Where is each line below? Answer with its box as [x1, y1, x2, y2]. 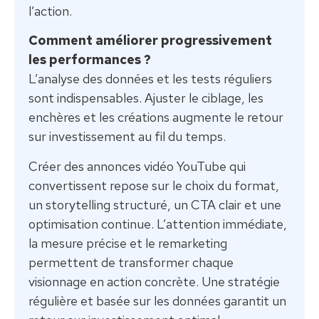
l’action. [28, 3, 72, 20]
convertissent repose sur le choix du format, [28, 177, 279, 194]
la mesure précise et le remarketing [28, 234, 227, 251]
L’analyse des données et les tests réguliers [28, 70, 272, 88]
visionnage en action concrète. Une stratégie [28, 273, 280, 290]
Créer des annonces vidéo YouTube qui [28, 157, 246, 174]
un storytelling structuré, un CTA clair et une [28, 196, 281, 213]
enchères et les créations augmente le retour [28, 109, 283, 126]
